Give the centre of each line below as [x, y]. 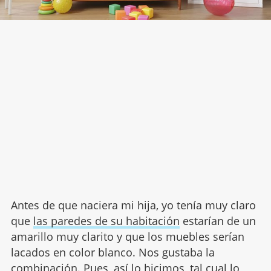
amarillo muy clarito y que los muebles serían [127, 237]
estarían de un [217, 221]
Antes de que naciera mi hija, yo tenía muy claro [133, 205]
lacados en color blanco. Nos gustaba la [113, 253]
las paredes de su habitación [106, 221]
